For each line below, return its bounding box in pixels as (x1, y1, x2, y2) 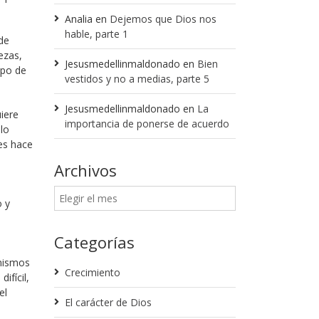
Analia (65, 12, 93, 26)
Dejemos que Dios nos (110, 12, 216, 26)
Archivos (54, 159, 117, 181)
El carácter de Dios (65, 296, 152, 309)
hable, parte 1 (65, 27, 128, 41)
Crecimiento (65, 266, 120, 279)
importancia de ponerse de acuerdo (65, 117, 229, 130)
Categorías (54, 231, 135, 253)
